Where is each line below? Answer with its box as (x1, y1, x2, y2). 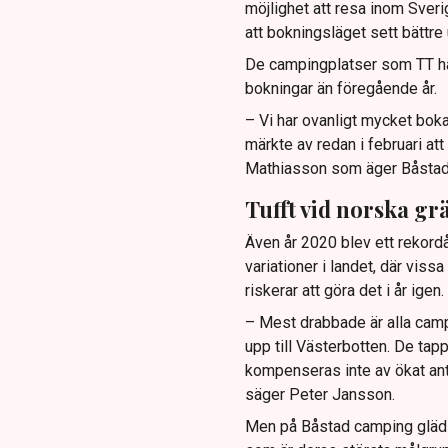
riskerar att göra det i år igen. (244, 280, 444, 300)
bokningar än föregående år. (244, 79, 437, 99)
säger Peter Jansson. (244, 384, 395, 404)
